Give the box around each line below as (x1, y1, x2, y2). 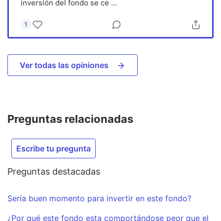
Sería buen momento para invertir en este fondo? (7, 193, 191, 203)
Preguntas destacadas (7, 166, 100, 177)
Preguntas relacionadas (7, 112, 133, 125)
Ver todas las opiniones (20, 60, 109, 70)
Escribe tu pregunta (16, 143, 91, 153)
